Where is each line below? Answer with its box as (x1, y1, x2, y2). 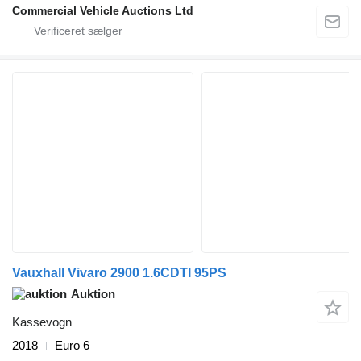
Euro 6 (55, 338, 89, 352)
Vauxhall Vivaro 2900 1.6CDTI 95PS (12, 266, 226, 280)
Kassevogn (12, 315, 72, 329)
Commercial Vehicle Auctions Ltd (12, 4, 193, 17)
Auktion (71, 287, 115, 301)
